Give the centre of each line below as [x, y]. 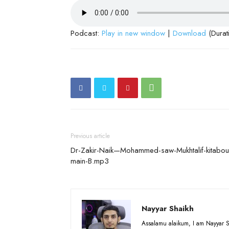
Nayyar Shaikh [168, 208]
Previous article [90, 136]
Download [189, 33]
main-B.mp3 [90, 161]
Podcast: [86, 33]
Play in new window [133, 33]
